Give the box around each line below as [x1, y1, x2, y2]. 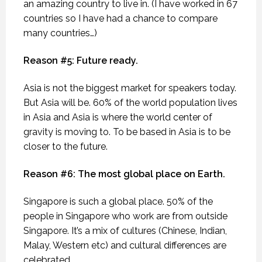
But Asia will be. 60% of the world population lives [23, 96, 237, 108]
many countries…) [23, 27, 97, 39]
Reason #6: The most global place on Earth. [23, 168, 225, 180]
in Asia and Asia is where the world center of [23, 111, 212, 123]
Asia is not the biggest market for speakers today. [23, 82, 236, 94]
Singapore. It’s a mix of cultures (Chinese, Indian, [23, 225, 227, 236]
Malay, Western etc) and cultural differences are [23, 239, 226, 251]
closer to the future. [23, 140, 108, 152]
